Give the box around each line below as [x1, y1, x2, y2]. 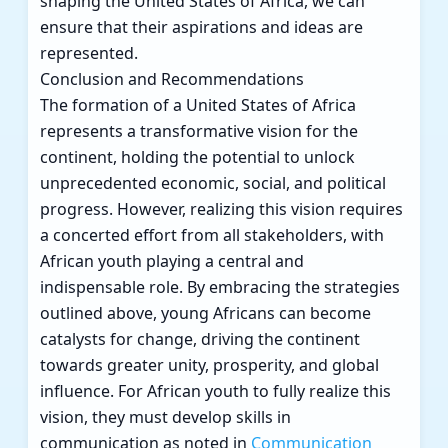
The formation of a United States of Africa [40, 94, 356, 117]
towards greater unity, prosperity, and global [40, 354, 379, 377]
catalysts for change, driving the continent [40, 328, 360, 351]
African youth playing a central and [40, 250, 304, 273]
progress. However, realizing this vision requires [40, 198, 403, 221]
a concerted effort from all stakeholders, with [40, 224, 384, 247]
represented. [40, 42, 138, 65]
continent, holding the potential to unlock [40, 146, 355, 169]
